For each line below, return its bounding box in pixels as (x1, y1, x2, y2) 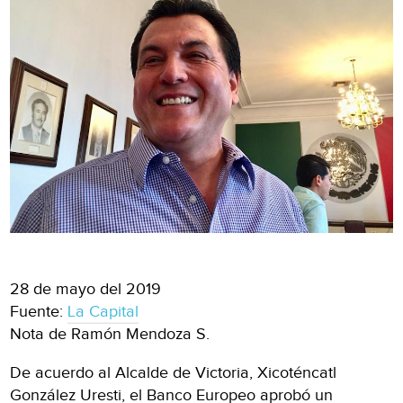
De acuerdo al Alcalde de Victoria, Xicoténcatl (10, 363, 337, 382)
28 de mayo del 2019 (10, 279, 162, 299)
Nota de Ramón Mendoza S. (10, 324, 210, 344)
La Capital (67, 301, 139, 321)
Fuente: (10, 301, 68, 321)
